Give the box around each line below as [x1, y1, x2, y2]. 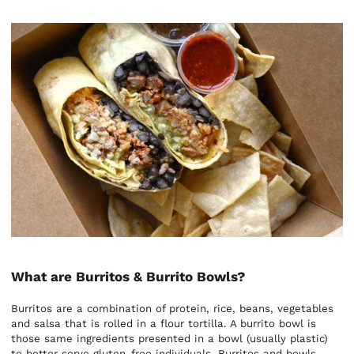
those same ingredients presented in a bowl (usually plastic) [11, 332, 329, 345]
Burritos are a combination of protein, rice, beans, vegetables [11, 302, 334, 314]
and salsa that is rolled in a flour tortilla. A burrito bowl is [11, 317, 317, 330]
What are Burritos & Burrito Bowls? [11, 268, 246, 284]
